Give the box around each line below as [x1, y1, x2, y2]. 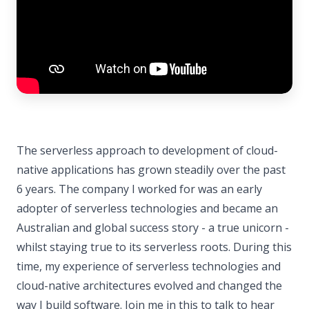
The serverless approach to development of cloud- [17, 143, 278, 158]
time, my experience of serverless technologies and [17, 259, 281, 274]
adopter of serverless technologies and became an [17, 201, 278, 216]
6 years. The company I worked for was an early [17, 181, 262, 197]
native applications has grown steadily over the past [17, 162, 286, 177]
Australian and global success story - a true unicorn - [17, 220, 289, 235]
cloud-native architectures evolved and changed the [17, 278, 282, 293]
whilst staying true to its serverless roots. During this [17, 239, 292, 255]
